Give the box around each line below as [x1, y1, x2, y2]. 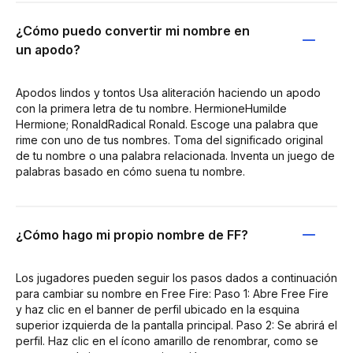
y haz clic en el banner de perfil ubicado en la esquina [16, 302, 299, 316]
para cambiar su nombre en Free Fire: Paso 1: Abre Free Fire [16, 286, 329, 300]
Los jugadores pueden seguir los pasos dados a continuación [16, 270, 337, 284]
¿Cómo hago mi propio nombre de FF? [16, 226, 248, 243]
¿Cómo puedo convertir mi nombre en [16, 22, 250, 39]
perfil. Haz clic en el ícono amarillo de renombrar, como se [16, 333, 318, 347]
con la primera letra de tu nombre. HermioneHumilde [16, 101, 287, 115]
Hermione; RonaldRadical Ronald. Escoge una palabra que [16, 117, 318, 131]
